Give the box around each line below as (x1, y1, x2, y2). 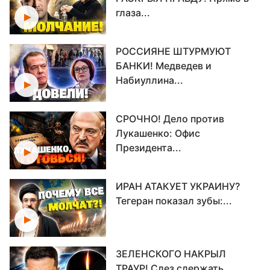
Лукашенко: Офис (116, 127, 200, 139)
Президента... (116, 142, 181, 154)
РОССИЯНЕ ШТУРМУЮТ (116, 45, 231, 57)
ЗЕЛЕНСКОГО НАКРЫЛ (116, 248, 226, 260)
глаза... (116, 7, 150, 19)
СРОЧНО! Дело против (116, 113, 224, 125)
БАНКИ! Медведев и (116, 60, 212, 72)
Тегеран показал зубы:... (116, 195, 232, 207)
